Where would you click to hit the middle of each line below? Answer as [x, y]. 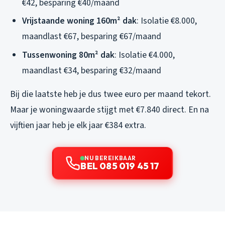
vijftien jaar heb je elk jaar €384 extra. [78, 125]
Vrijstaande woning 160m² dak [79, 21]
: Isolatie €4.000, [145, 55]
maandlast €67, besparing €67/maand [92, 37]
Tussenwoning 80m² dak [68, 55]
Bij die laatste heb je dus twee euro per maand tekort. [110, 94]
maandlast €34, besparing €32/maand [92, 70]
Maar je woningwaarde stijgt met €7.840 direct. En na [109, 109]
